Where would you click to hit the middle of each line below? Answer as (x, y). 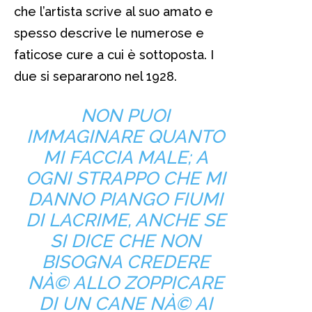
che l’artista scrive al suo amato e (114, 11)
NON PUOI (125, 115)
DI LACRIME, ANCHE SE (125, 220)
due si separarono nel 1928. (95, 76)
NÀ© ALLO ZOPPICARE (125, 282)
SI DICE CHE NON (125, 241)
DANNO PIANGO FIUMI (125, 199)
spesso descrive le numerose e (109, 33)
